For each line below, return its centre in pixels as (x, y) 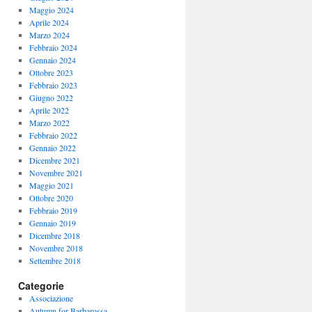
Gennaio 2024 (52, 60)
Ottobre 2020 (51, 198)
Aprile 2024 (49, 22)
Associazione (51, 298)
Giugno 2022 (51, 97)
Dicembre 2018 (54, 235)
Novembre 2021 (56, 173)
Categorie (41, 286)
